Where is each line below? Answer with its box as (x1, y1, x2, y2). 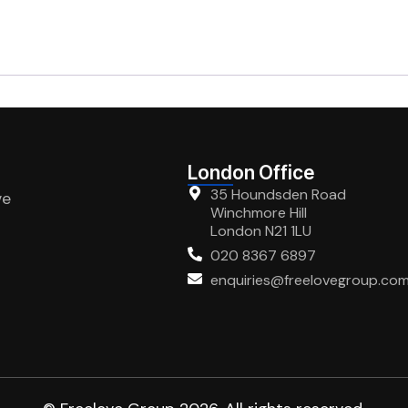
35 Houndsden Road (210, 185, 347, 205)
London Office (188, 161, 315, 185)
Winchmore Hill (210, 203, 308, 223)
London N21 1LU (210, 221, 312, 241)
